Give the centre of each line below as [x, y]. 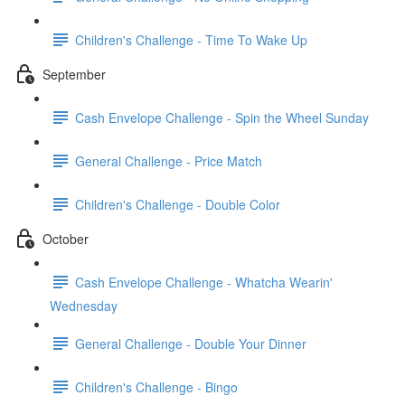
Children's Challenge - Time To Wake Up [191, 39]
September [74, 74]
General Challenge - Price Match [169, 160]
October [66, 238]
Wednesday [84, 306]
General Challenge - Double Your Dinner [191, 343]
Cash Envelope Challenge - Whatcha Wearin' [204, 282]
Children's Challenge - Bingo [156, 386]
